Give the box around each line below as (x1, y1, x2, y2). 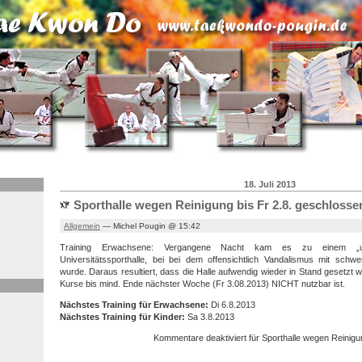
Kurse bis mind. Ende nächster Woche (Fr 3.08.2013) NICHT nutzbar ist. (60, 278, 345, 288)
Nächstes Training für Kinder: (60, 311, 185, 322)
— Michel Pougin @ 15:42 (100, 221, 200, 230)
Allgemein (64, 221, 100, 230)
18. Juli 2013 (244, 179, 296, 189)
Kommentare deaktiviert (154, 332, 247, 343)
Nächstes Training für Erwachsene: (60, 299, 208, 309)
